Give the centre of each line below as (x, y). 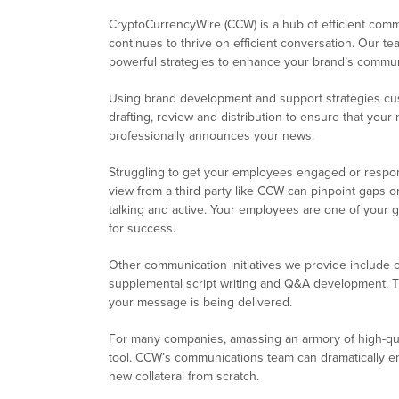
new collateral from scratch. (184, 377)
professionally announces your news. (212, 136)
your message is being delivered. (200, 303)
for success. (142, 229)
